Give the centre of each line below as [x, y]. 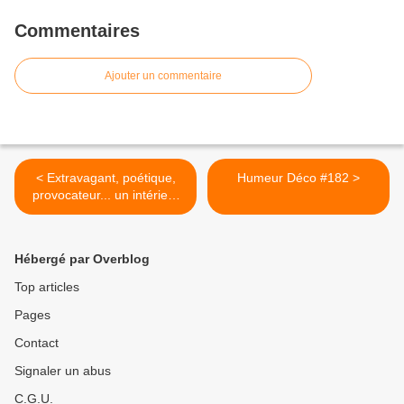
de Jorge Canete [106, 211]
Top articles [47, 286]
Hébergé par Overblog [82, 258]
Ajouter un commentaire [163, 75]
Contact [37, 342]
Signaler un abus [63, 370]
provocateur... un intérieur [106, 194]
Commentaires [77, 30]
